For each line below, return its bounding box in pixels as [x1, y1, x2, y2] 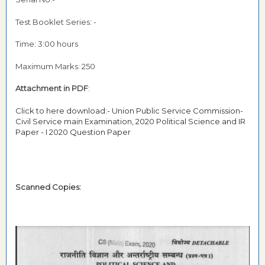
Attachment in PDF [15, 83, 88, 93]
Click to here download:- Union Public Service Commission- [15, 105, 243, 115]
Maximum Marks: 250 [15, 61, 95, 71]
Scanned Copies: [15, 182, 81, 192]
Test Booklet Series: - [15, 17, 96, 27]
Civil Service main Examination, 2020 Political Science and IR [15, 116, 245, 126]
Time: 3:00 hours [15, 39, 78, 49]
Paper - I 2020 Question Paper [15, 127, 131, 137]
